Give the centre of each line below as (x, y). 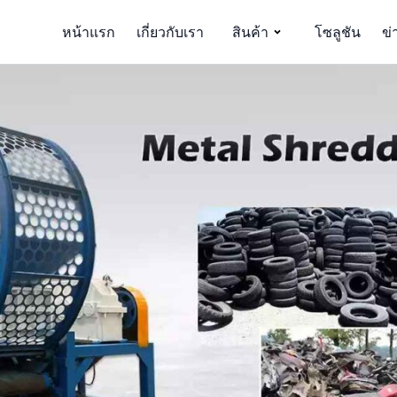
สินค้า (250, 32)
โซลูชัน (338, 32)
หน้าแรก (89, 32)
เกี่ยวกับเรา (170, 32)
